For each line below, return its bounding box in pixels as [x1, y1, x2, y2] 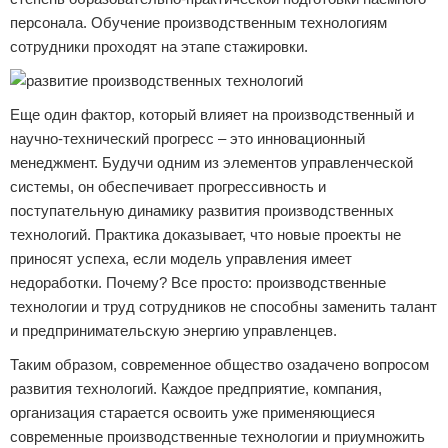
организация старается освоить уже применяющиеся [10, 404, 375, 421]
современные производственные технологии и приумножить [10, 428, 425, 445]
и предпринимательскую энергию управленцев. [10, 322, 337, 339]
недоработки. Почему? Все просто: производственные [10, 274, 386, 291]
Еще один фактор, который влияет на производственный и [10, 106, 414, 123]
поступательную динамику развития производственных [10, 202, 394, 219]
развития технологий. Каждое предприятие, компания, [10, 380, 382, 397]
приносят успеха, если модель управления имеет [10, 250, 352, 267]
